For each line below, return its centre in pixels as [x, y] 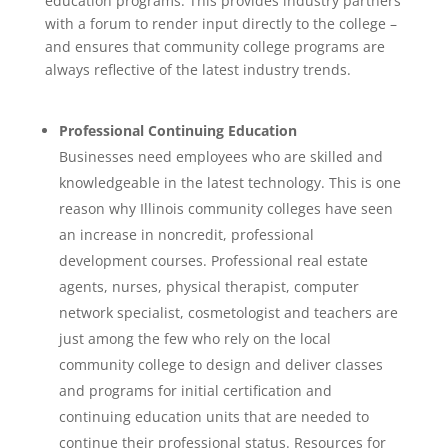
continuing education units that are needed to [213, 416]
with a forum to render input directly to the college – [220, 23]
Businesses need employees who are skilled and [220, 156]
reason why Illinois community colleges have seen [225, 208]
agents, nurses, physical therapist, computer [208, 286]
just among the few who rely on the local [194, 338]
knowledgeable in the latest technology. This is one [229, 182]
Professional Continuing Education [177, 130]
